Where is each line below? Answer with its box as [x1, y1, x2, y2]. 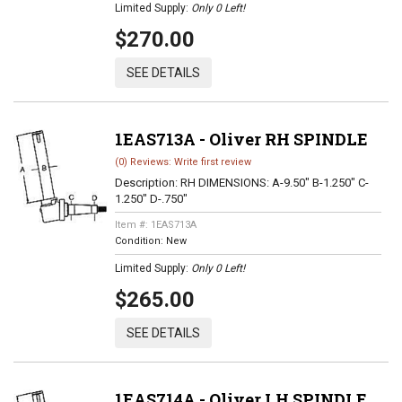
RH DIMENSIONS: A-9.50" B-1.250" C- [179, 176, 369, 189]
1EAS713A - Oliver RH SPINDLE [114, 128, 368, 150]
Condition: [114, 235, 166, 247]
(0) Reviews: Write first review [114, 156, 251, 168]
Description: [114, 176, 180, 189]
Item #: [114, 219, 151, 231]
